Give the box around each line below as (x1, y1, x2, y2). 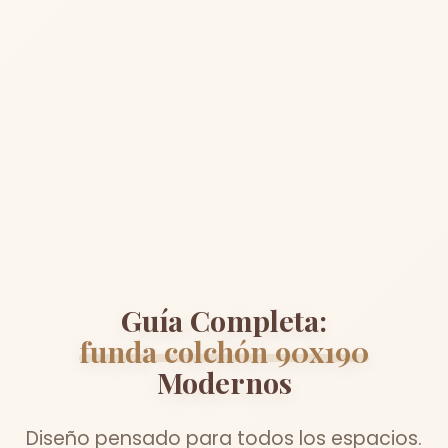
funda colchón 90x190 (79, 331, 369, 370)
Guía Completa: (121, 300, 327, 339)
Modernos (156, 362, 292, 401)
